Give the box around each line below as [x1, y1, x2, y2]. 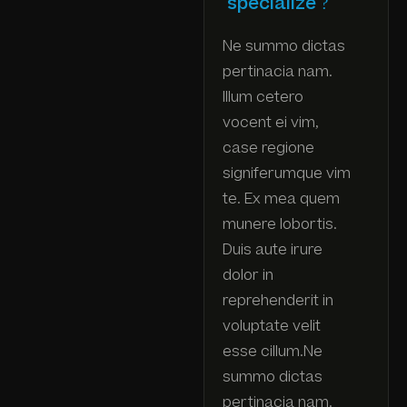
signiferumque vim [223, 163, 351, 184]
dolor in [223, 264, 273, 285]
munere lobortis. [223, 213, 337, 234]
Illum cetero [223, 86, 303, 107]
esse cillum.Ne [223, 341, 323, 362]
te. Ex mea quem [223, 188, 340, 209]
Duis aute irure [223, 239, 323, 260]
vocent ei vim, [223, 112, 319, 133]
